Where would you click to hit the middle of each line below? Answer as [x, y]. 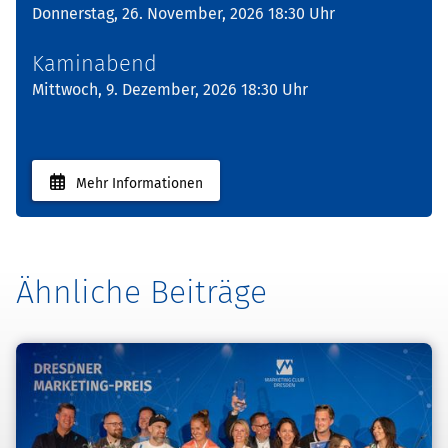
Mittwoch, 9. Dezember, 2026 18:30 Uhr [170, 90]
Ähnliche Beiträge [141, 291]
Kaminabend [94, 64]
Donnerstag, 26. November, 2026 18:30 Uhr [183, 14]
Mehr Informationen [139, 183]
